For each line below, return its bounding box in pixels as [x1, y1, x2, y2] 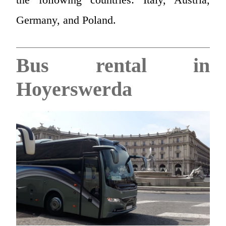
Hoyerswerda [16, 77, 132, 100]
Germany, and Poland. [16, 13, 116, 26]
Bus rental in [16, 53, 210, 77]
